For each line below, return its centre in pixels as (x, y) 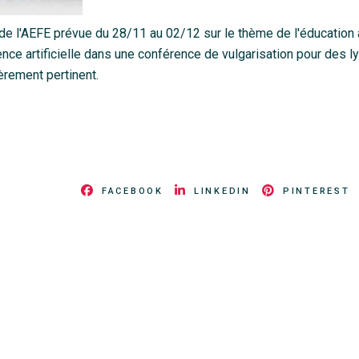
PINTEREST (316, 192)
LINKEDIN (222, 192)
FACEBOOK (132, 192)
